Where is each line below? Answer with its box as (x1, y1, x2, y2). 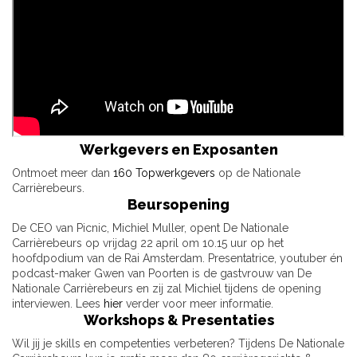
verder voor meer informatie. (123, 297, 273, 311)
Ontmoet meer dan (12, 167, 113, 180)
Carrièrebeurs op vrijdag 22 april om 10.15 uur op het (12, 237, 284, 250)
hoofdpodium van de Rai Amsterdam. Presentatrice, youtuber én (12, 252, 343, 265)
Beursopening (127, 196, 229, 214)
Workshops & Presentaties (83, 312, 274, 329)
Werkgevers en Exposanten (79, 141, 278, 159)
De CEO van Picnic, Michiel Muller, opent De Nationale (12, 222, 288, 235)
